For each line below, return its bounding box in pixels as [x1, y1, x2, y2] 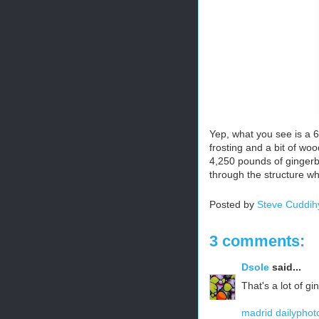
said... [269, 261, 301, 273]
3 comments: [209, 232, 305, 250]
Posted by [209, 199, 257, 210]
